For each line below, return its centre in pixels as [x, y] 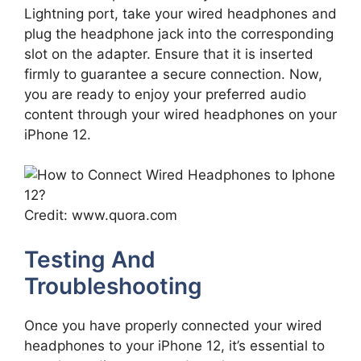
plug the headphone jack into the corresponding [179, 33]
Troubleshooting [113, 286]
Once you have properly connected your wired [173, 325]
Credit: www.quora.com [101, 216]
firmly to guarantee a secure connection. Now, [173, 74]
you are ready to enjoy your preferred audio [165, 94]
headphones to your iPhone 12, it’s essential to [174, 345]
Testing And [90, 259]
